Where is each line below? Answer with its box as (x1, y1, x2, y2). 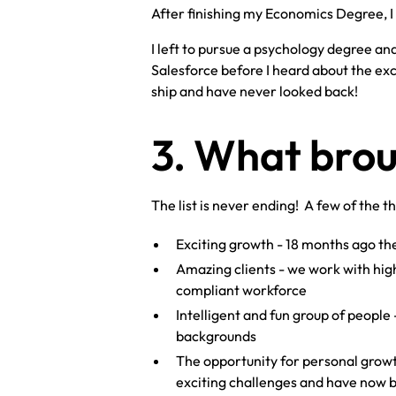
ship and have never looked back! (151, 82, 359, 101)
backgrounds (176, 327, 257, 346)
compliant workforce (176, 281, 308, 300)
